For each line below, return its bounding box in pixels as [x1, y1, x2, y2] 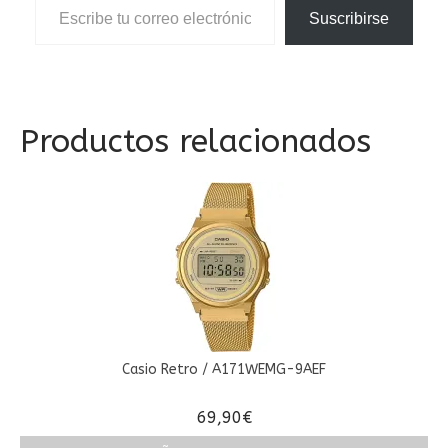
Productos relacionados [20, 123, 371, 161]
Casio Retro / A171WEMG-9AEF [122, 361, 326, 379]
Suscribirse [309, 10, 389, 28]
